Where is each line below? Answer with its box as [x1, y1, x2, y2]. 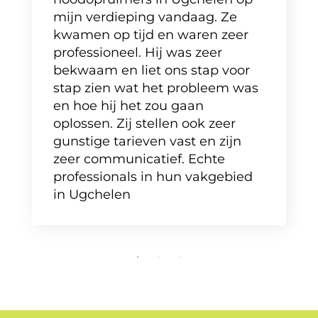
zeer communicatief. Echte [53, 151, 225, 167]
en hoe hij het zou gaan [53, 98, 204, 114]
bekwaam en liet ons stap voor [53, 62, 250, 78]
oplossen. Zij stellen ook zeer [53, 116, 236, 131]
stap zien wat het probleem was [53, 80, 258, 96]
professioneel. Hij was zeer [53, 45, 222, 60]
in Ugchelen [53, 187, 131, 202]
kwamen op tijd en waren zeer [53, 27, 248, 43]
